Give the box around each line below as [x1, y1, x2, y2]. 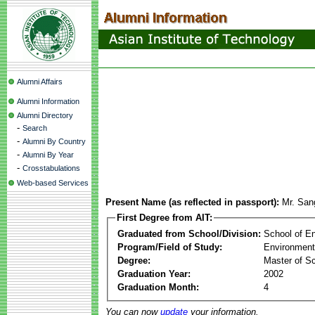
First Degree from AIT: [117, 212, 212, 223]
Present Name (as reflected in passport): [105, 197, 279, 207]
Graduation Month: [117, 281, 199, 292]
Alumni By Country [22, 137, 86, 146]
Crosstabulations [22, 164, 80, 172]
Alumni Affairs [17, 77, 63, 86]
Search [22, 124, 47, 132]
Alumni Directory [17, 111, 73, 120]
